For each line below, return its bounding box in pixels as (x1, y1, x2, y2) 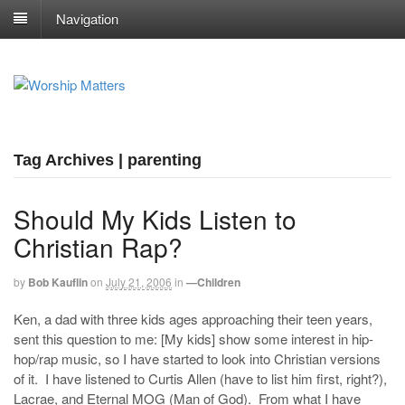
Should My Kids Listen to (14, 200, 297, 237)
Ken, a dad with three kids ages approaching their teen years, (14, 309, 372, 329)
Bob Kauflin (28, 273, 88, 290)
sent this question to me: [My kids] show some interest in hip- (14, 329, 373, 349)
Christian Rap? (14, 228, 183, 265)
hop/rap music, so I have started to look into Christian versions (14, 349, 381, 369)
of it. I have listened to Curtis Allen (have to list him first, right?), (14, 369, 387, 389)
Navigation (56, 8, 118, 27)
